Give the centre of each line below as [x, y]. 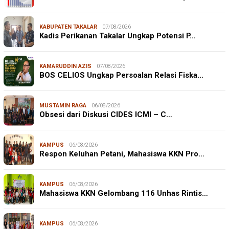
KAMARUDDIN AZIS [65, 66]
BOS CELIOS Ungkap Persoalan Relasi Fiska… [121, 75]
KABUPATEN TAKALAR [68, 27]
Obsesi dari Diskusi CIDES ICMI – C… [106, 114]
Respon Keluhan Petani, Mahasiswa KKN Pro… [122, 154]
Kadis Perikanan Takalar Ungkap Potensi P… [118, 36]
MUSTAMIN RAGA [63, 105]
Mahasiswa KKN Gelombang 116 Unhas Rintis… [124, 193]
